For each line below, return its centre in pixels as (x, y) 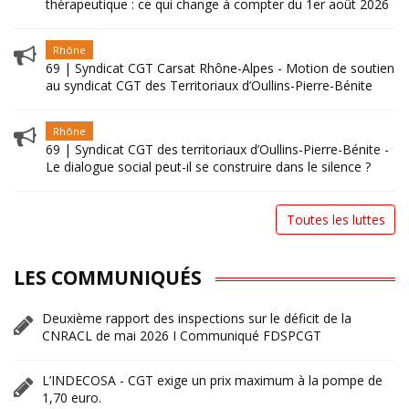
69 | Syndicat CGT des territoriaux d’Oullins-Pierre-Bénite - (217, 149)
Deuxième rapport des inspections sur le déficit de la (197, 318)
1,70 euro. (72, 397)
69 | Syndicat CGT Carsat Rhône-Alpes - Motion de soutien (220, 68)
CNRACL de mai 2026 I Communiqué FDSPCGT (182, 335)
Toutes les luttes (336, 220)
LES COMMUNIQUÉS (108, 277)
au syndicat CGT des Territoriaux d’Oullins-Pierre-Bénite (209, 86)
